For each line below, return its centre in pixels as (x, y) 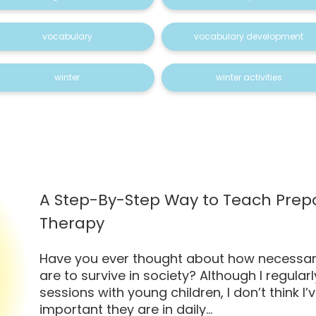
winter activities (249, 77)
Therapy (72, 223)
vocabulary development (249, 36)
